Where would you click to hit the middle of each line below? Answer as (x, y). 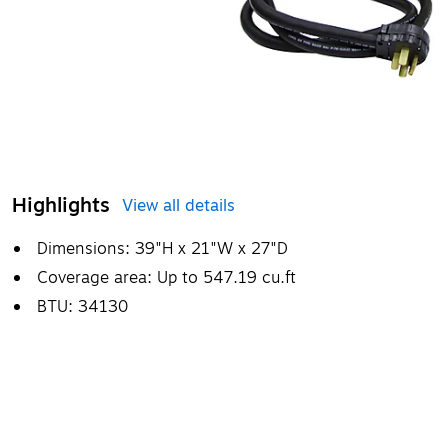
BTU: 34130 (82, 306)
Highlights (61, 205)
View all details (178, 205)
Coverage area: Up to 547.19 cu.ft (166, 277)
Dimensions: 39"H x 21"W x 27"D (162, 248)
